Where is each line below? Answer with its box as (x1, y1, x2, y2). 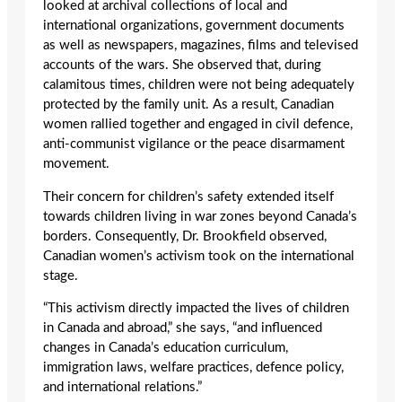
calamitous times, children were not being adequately (43, 78, 354, 92)
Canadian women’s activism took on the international (43, 249, 354, 263)
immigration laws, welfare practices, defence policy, (43, 361, 344, 375)
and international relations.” (43, 380, 202, 395)
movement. (43, 157, 109, 171)
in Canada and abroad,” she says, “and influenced (43, 321, 322, 336)
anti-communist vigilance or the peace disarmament (43, 137, 345, 152)
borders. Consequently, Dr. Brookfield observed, (43, 229, 327, 243)
